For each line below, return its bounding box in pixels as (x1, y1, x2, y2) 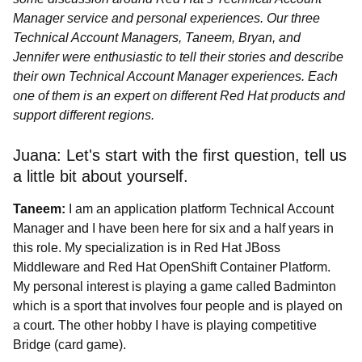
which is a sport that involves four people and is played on (13, 299, 343, 313)
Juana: (13, 146, 61, 164)
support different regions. (13, 108, 154, 122)
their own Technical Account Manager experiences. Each (13, 69, 338, 83)
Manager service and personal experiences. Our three (13, 11, 320, 25)
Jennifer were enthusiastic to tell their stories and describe (13, 50, 343, 64)
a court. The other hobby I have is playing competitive (13, 318, 317, 332)
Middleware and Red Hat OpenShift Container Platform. (13, 260, 330, 274)
